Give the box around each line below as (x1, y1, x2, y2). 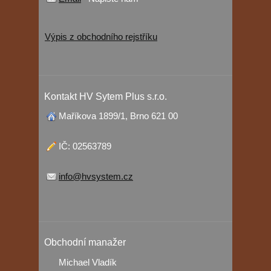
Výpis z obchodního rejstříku (45, 31, 157, 42)
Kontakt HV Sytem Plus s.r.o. (44, 91, 167, 102)
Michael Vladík (59, 257, 117, 267)
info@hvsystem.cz (59, 171, 133, 182)
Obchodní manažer (44, 237, 126, 248)
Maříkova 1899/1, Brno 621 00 (59, 111, 178, 122)
